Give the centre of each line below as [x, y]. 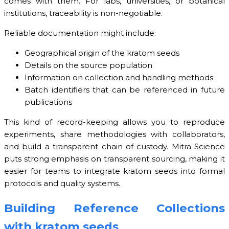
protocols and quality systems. [62, 183]
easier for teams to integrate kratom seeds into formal [114, 171]
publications [48, 102]
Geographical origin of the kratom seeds [102, 53]
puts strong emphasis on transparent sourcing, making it [114, 158]
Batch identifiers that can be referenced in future [125, 89]
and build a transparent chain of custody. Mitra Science [114, 146]
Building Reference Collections [114, 208]
